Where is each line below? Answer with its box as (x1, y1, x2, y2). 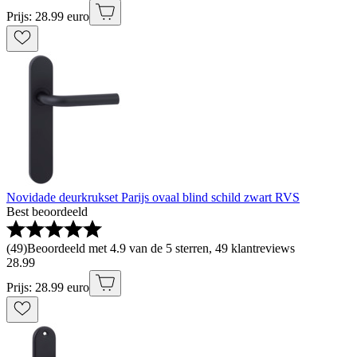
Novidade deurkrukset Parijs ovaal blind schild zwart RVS (6, 190, 300, 204)
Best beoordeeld (6, 204, 88, 218)
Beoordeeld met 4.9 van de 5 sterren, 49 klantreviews (27, 241, 295, 255)
